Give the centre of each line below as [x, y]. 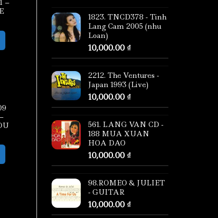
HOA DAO [107, 143]
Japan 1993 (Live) [118, 85]
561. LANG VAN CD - [126, 125]
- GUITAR [106, 192]
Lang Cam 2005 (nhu [125, 27]
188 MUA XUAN [119, 134]
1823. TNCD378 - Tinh [127, 17]
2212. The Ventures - [124, 76]
